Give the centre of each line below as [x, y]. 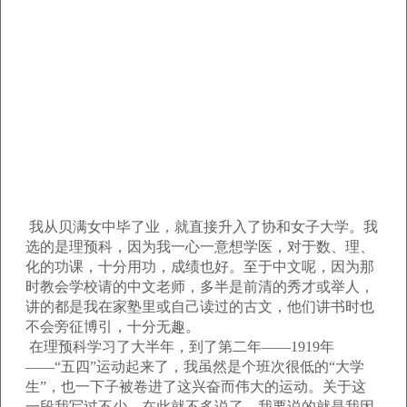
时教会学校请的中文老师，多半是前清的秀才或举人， [200, 287]
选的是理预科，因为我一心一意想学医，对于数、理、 [200, 247]
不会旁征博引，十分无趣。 [113, 327]
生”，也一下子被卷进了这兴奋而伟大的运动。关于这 [196, 387]
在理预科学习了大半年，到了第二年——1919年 [180, 347]
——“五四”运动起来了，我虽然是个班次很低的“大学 [195, 367]
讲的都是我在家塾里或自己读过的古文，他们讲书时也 [200, 307]
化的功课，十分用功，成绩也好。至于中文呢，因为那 [200, 267]
